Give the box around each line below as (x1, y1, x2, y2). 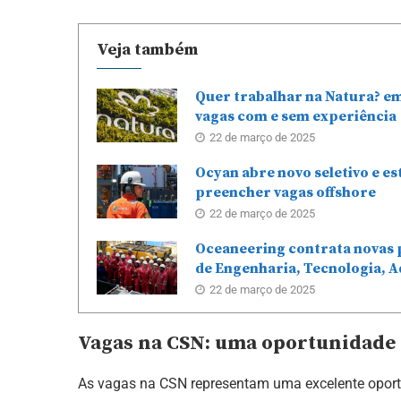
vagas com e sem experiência (195, 107, 397, 125)
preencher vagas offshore (195, 183, 376, 201)
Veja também (97, 38, 198, 60)
